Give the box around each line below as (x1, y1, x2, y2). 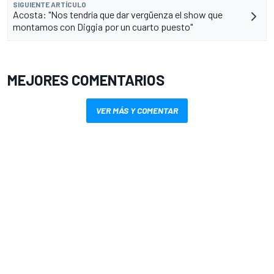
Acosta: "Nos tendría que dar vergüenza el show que (13, 8, 223, 20)
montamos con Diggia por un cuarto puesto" (13, 20, 193, 32)
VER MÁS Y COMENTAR (96, 105, 178, 116)
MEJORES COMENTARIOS (7, 70, 165, 89)
